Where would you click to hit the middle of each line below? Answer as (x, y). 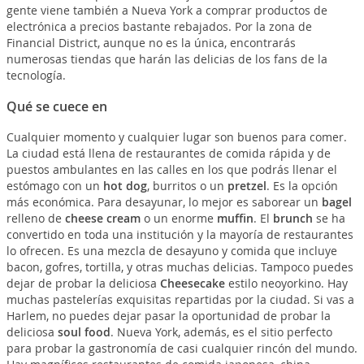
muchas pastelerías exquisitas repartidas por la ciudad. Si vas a (180, 299)
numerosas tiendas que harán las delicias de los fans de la (167, 59)
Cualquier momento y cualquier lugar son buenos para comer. (176, 137)
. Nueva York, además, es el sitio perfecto (221, 332)
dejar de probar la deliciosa (83, 283)
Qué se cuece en (56, 106)
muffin (235, 218)
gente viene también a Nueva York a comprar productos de (167, 10)
